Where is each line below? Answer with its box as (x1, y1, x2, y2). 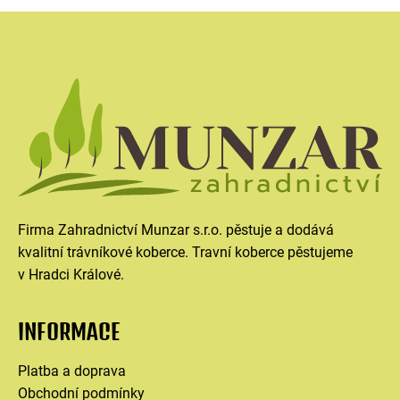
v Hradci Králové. (18, 266, 124, 284)
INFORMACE (18, 318, 121, 346)
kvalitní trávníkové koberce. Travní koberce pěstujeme (18, 244, 353, 262)
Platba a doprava (18, 362, 126, 380)
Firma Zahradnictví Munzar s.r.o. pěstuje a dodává (18, 221, 334, 239)
